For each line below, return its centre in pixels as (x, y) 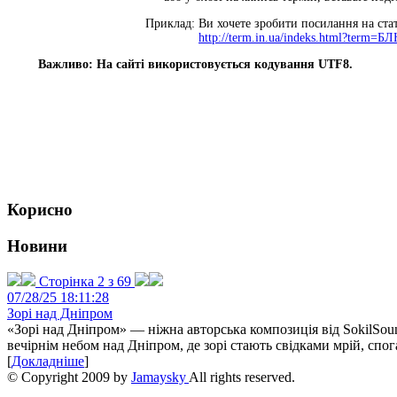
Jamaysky (160, 378)
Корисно (40, 209)
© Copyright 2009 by (69, 378)
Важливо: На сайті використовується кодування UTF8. (195, 64)
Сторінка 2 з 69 (85, 282)
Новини (37, 245)
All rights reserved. (242, 378)
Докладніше (48, 362)
